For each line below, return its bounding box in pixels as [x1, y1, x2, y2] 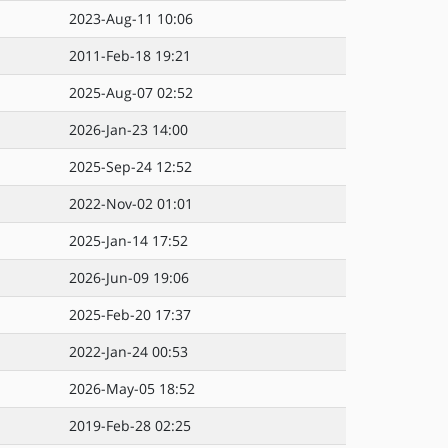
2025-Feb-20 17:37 [69, 305, 191, 324]
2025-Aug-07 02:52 [69, 83, 193, 102]
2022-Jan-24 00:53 [69, 342, 188, 361]
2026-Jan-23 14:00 [69, 120, 188, 139]
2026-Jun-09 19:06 [69, 268, 189, 287]
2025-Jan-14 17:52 [69, 231, 188, 250]
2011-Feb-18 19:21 [69, 46, 191, 65]
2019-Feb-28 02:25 [69, 416, 191, 435]
